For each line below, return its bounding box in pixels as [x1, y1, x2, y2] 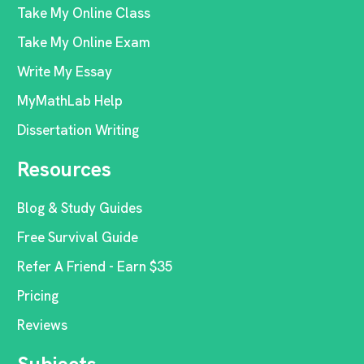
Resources [17, 156, 111, 183]
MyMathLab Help [17, 92, 123, 110]
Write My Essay [17, 63, 112, 80]
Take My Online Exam [17, 33, 150, 51]
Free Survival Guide [17, 228, 138, 246]
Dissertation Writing [17, 121, 139, 139]
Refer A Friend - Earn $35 [17, 258, 173, 275]
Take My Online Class [17, 4, 150, 22]
